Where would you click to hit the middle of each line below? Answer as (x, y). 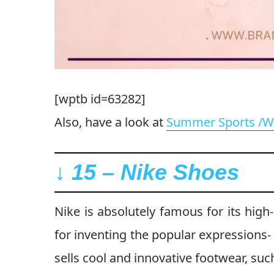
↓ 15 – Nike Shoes (147, 172)
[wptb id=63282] (100, 98)
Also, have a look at (110, 122)
